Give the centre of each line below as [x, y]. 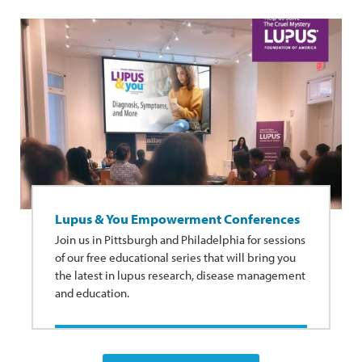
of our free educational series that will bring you [175, 258]
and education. [92, 293]
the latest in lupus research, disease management [180, 276]
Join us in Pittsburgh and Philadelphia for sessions [180, 240]
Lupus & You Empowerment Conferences [177, 219]
